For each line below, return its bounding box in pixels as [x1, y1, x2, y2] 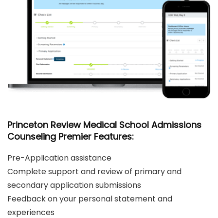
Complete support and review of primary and [7, 165, 182, 177]
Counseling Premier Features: [7, 130, 134, 143]
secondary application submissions [7, 179, 141, 191]
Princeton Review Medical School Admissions [7, 118, 201, 131]
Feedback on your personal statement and [7, 193, 172, 204]
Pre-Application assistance [7, 152, 111, 163]
